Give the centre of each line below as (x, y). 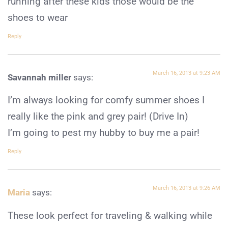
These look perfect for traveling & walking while (110, 215)
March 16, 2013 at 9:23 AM (187, 73)
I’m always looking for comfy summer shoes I (106, 100)
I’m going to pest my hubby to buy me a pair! (104, 133)
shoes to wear (38, 18)
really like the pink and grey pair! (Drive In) (98, 117)
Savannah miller (39, 78)
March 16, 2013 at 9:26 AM (187, 188)
